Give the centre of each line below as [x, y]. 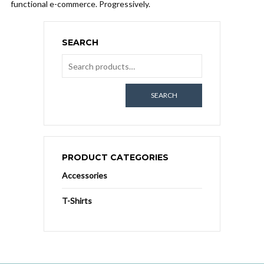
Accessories [85, 175]
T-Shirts [77, 201]
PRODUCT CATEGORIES [115, 157]
